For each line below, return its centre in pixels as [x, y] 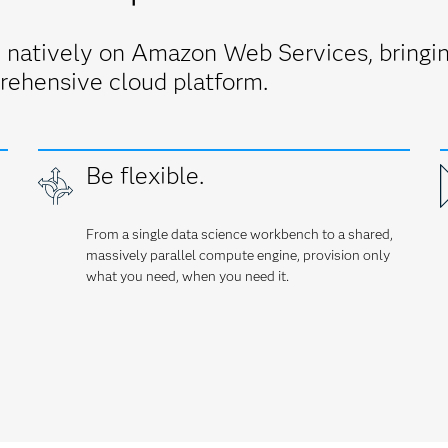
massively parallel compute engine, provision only [237, 255]
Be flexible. [144, 175]
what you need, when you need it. [187, 276]
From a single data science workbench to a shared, [239, 234]
